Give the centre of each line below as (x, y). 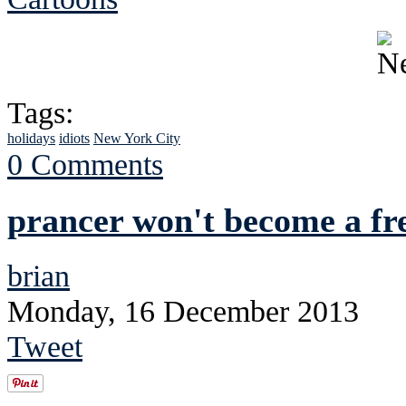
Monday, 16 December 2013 (183, 310)
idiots (74, 138)
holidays (31, 138)
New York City (137, 138)
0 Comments (85, 164)
